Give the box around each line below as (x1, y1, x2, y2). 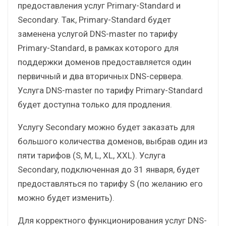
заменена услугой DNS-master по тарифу (18, 28, 178, 39)
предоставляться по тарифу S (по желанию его (18, 178, 203, 189)
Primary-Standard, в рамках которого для (18, 42, 179, 53)
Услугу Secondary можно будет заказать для (18, 122, 195, 132)
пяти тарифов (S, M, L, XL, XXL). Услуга (18, 150, 165, 160)
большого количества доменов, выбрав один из (18, 136, 208, 146)
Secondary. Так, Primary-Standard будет (18, 14, 171, 25)
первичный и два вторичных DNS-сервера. (18, 71, 183, 81)
